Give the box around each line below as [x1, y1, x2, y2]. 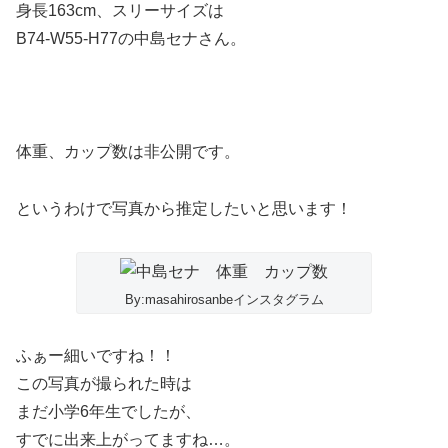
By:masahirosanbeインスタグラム [124, 291, 324, 307]
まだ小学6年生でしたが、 [16, 403, 201, 421]
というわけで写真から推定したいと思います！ [16, 199, 352, 217]
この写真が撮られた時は [16, 375, 192, 393]
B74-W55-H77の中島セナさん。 [16, 29, 246, 47]
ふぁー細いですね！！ [16, 347, 176, 365]
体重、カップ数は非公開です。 [16, 143, 240, 161]
